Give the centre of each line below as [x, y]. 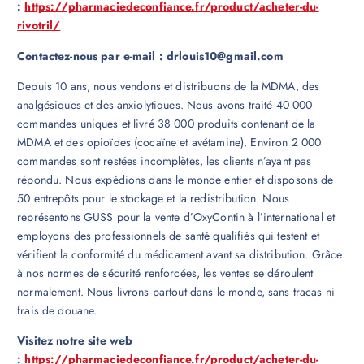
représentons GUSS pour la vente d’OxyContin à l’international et [176, 217]
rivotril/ [39, 26]
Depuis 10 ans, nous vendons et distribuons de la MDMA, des [169, 86]
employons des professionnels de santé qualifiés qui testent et [168, 235]
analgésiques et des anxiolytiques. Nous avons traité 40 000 [165, 104]
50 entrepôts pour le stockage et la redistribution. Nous [153, 198]
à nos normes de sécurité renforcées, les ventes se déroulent [165, 273]
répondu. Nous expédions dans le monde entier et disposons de [175, 179]
